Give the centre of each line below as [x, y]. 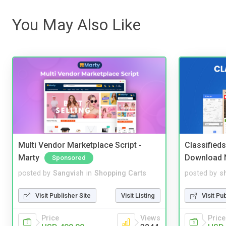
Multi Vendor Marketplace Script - [80, 145]
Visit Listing [138, 195]
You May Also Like [76, 25]
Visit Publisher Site [63, 195]
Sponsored [69, 157]
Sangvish [68, 173]
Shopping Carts [120, 173]
